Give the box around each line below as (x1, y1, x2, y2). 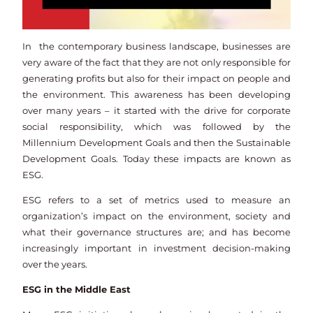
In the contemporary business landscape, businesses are (22, 41, 291, 52)
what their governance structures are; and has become (22, 227, 291, 238)
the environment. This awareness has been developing (22, 89, 291, 101)
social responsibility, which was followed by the (22, 122, 291, 133)
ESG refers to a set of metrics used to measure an (22, 195, 291, 206)
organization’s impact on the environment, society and (22, 211, 291, 222)
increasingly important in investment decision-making (22, 243, 291, 254)
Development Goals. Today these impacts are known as (22, 154, 291, 165)
